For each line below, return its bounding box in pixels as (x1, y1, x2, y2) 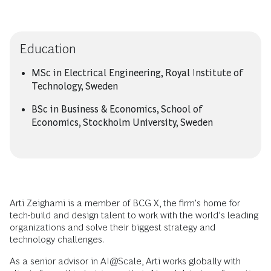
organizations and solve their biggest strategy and (10, 222, 215, 232)
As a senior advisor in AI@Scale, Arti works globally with (10, 256, 241, 266)
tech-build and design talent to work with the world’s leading (10, 210, 258, 220)
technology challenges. (10, 234, 104, 244)
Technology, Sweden (31, 81, 118, 91)
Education (19, 41, 76, 56)
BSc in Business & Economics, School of (31, 104, 203, 114)
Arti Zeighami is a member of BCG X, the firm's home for (10, 198, 240, 208)
